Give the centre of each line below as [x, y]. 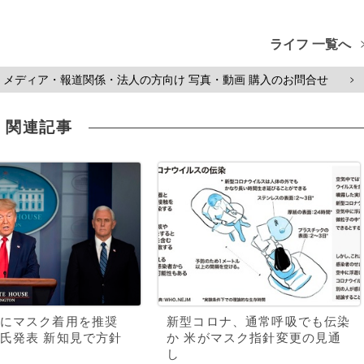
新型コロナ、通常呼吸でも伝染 [259, 322]
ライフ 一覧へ [311, 44]
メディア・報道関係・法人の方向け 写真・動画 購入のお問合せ [166, 80]
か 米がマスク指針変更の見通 [254, 338]
